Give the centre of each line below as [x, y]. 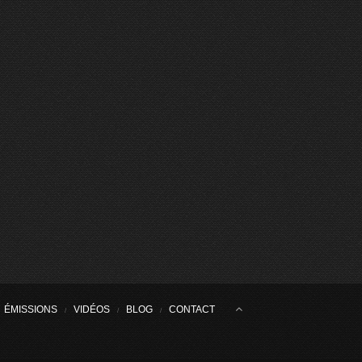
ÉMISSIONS [31, 310]
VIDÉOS [92, 310]
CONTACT [192, 310]
